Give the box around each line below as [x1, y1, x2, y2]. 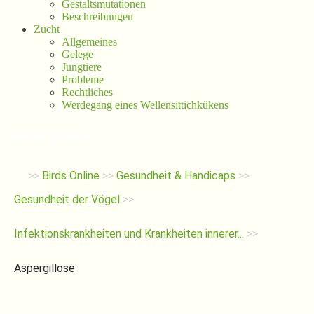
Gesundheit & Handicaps [116, 168, 235, 182]
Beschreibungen [62, 11, 133, 22]
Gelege [62, 48, 93, 60]
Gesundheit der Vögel [14, 192, 120, 206]
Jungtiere [62, 61, 102, 73]
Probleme [62, 74, 104, 86]
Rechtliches [62, 86, 113, 98]
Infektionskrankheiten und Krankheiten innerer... [14, 226, 244, 240]
